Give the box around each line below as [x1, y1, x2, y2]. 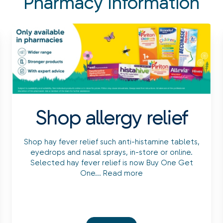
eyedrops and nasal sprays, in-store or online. [30, 148, 193, 157]
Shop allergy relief [35, 106, 188, 130]
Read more [103, 169, 143, 178]
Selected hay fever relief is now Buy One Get [30, 158, 193, 168]
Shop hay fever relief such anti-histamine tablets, [23, 137, 200, 147]
